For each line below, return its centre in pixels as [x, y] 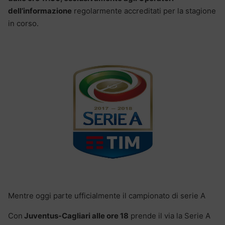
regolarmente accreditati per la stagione [144, 11]
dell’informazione [40, 11]
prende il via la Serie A [170, 216]
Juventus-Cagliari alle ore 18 [76, 216]
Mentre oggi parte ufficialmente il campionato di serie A [107, 196]
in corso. [23, 23]
